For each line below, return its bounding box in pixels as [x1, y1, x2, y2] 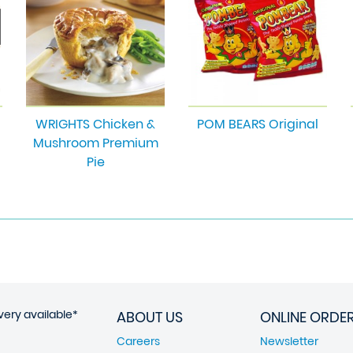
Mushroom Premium [32, 134, 158, 152]
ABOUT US [117, 307, 183, 327]
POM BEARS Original [197, 115, 318, 133]
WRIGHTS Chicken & [35, 115, 155, 133]
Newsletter [260, 333, 318, 349]
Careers [117, 333, 160, 349]
